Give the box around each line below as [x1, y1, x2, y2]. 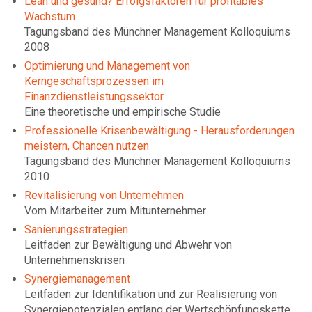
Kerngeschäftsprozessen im [24, 75, 164, 88]
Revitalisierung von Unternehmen [24, 189, 184, 203]
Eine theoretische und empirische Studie [24, 105, 221, 119]
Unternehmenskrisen [24, 253, 125, 267]
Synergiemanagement [24, 272, 130, 286]
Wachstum [24, 10, 75, 24]
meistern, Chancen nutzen [24, 139, 149, 153]
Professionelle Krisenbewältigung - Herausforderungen [24, 124, 295, 138]
